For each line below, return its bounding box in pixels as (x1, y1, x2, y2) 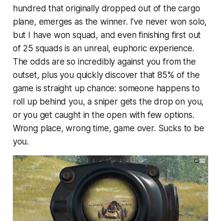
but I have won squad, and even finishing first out (12, 30, 201, 40)
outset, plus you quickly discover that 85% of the (12, 70, 200, 80)
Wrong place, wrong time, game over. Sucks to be (12, 123, 204, 134)
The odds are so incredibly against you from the (12, 57, 196, 67)
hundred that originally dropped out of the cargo (12, 3, 200, 14)
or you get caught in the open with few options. (12, 110, 194, 120)
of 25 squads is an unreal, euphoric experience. (12, 43, 194, 54)
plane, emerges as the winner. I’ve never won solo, (12, 17, 207, 27)
